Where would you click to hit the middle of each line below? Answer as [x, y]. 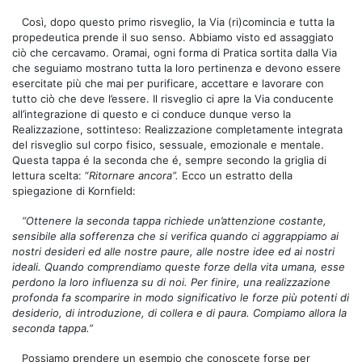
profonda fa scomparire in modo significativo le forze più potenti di [181, 297]
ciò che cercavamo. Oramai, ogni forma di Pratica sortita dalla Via [175, 52]
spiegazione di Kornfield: [74, 190]
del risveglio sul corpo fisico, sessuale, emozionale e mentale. [168, 144]
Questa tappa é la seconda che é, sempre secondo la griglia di [169, 160]
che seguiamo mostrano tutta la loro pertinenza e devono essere [177, 67]
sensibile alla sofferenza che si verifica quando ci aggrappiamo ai [175, 236]
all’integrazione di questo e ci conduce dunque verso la [152, 114]
